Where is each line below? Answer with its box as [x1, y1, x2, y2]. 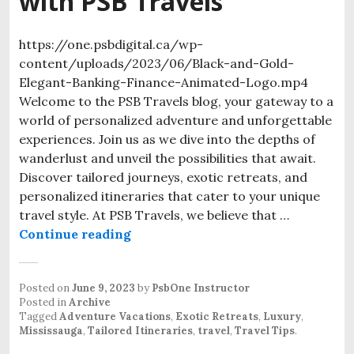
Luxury [263, 309, 301, 323]
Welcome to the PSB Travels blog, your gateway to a [19, 92, 333, 109]
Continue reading [19, 225, 131, 242]
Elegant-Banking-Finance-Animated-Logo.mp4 [19, 73, 308, 90]
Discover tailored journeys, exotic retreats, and [19, 168, 307, 185]
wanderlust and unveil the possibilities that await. [19, 149, 316, 166]
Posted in [19, 295, 69, 309]
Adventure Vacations [59, 309, 171, 323]
